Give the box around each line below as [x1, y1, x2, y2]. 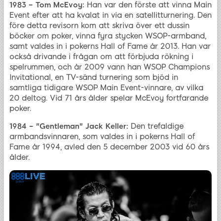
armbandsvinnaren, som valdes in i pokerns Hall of [9, 132, 195, 142]
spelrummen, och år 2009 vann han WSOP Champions [9, 63, 210, 72]
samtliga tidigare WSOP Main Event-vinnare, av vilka [9, 83, 203, 93]
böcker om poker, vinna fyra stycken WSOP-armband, [9, 32, 206, 41]
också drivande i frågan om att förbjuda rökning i [9, 52, 193, 62]
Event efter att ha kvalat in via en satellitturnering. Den [9, 11, 212, 20]
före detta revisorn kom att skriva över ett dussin [9, 21, 189, 31]
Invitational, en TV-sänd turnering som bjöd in [9, 73, 178, 82]
